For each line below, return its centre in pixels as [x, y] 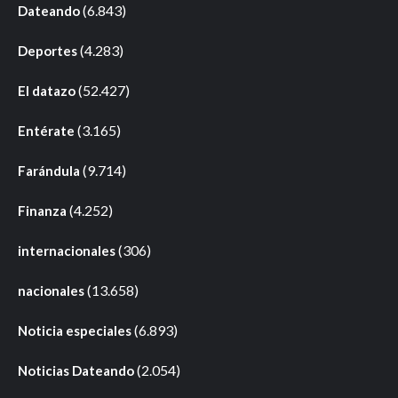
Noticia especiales [75, 330]
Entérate [46, 130]
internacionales [67, 250]
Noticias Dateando [76, 370]
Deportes [48, 50]
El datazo [47, 90]
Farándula [49, 170]
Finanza [42, 210]
